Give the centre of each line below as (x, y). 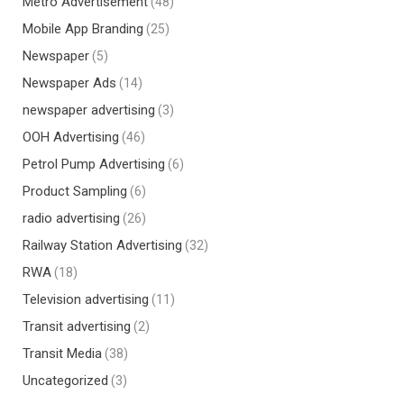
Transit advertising (77, 327)
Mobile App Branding (83, 29)
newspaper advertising (89, 110)
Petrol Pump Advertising (94, 165)
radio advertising (71, 219)
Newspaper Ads (69, 83)
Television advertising (86, 300)
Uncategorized (65, 381)
